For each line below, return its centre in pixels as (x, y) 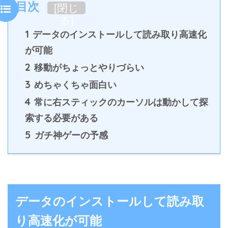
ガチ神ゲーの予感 (70, 135)
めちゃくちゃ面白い (74, 85)
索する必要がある (62, 118)
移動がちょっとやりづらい (88, 67)
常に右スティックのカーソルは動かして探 (120, 102)
